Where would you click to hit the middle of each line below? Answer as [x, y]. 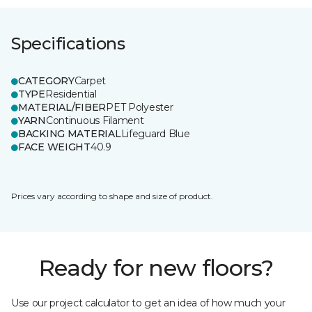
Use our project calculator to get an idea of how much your [148, 303]
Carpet [90, 81]
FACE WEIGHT [54, 147]
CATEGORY [46, 81]
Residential [71, 94]
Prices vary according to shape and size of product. [112, 196]
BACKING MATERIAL [70, 134]
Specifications [68, 44]
